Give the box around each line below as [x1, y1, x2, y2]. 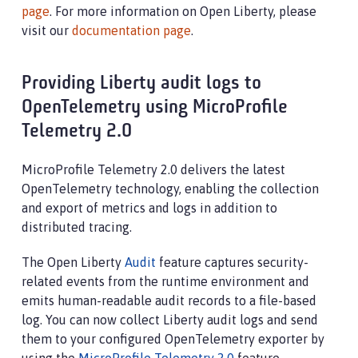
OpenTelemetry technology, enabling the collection [22, 181, 319, 196]
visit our [22, 23, 72, 38]
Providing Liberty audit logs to [22, 74, 261, 93]
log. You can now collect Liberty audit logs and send [22, 312, 318, 327]
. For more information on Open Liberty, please [50, 4, 316, 18]
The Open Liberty [22, 255, 125, 269]
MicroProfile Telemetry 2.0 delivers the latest [22, 162, 285, 177]
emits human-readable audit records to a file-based [22, 293, 316, 308]
